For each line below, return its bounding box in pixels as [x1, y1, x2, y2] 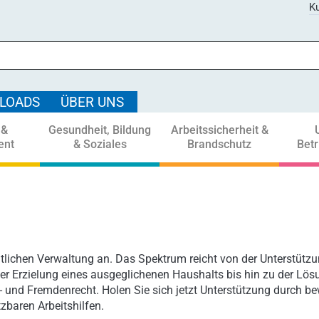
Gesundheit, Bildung [48, 123, 151, 137]
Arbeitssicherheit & [170, 123, 268, 137]
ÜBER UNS [61, 94, 124, 110]
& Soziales [73, 137, 127, 151]
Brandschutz [187, 137, 251, 151]
